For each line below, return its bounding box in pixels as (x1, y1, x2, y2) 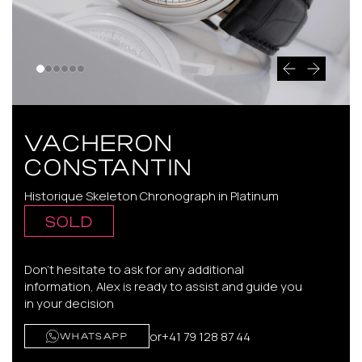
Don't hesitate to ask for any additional (24, 261, 244, 278)
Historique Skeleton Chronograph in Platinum (24, 187, 279, 204)
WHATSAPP (60, 330, 128, 342)
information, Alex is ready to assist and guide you (24, 278, 302, 295)
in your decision (24, 295, 114, 312)
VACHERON (24, 126, 173, 157)
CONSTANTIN (24, 150, 192, 181)
